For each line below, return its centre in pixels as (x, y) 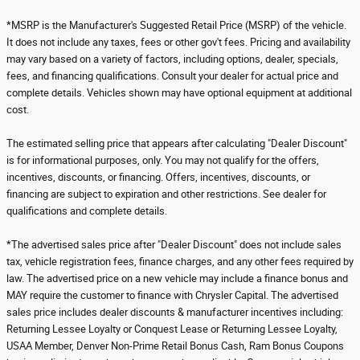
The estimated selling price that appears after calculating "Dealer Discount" (177, 143)
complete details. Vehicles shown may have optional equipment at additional (179, 93)
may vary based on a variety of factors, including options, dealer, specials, (172, 59)
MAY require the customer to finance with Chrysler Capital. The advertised (172, 295)
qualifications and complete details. (87, 211)
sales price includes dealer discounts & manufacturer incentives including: (175, 312)
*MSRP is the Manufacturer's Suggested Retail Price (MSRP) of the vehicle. (176, 25)
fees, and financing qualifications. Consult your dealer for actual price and (172, 76)
